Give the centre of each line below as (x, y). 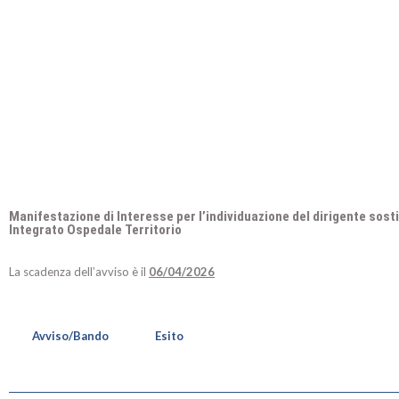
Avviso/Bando (70, 336)
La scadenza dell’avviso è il (79, 272)
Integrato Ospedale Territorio (95, 230)
